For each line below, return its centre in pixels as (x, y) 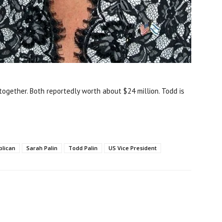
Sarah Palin (42, 148)
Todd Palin (83, 148)
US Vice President (133, 148)
